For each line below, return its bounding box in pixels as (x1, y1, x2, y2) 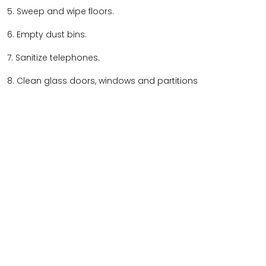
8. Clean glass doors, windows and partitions (7, 75, 200, 87)
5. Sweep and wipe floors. (7, 5, 116, 17)
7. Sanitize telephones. (7, 52, 102, 64)
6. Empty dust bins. (7, 28, 89, 40)
